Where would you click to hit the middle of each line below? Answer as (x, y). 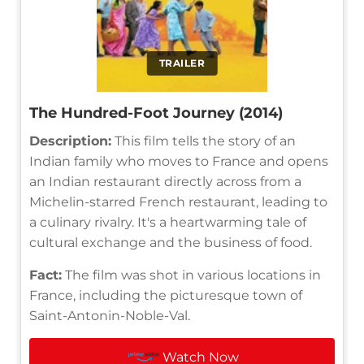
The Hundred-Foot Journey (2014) (156, 113)
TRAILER (182, 63)
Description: (70, 141)
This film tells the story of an (204, 141)
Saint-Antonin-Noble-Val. (110, 315)
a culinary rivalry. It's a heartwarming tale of (168, 222)
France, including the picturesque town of (166, 295)
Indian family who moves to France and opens (179, 161)
